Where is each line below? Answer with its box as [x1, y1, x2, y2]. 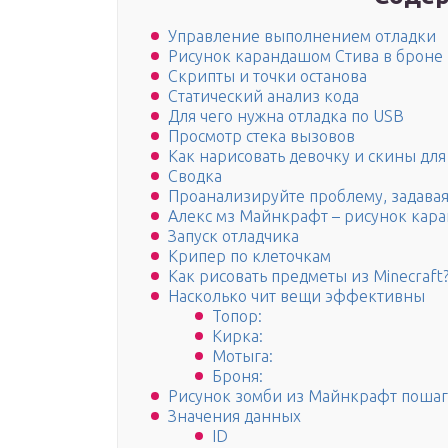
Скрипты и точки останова [168, 67, 367, 86]
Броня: [212, 367, 263, 386]
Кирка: [212, 327, 263, 346]
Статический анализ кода [168, 87, 359, 106]
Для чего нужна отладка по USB [168, 107, 404, 126]
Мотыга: [212, 347, 273, 366]
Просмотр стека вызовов [168, 127, 355, 146]
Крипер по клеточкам [168, 247, 331, 266]
